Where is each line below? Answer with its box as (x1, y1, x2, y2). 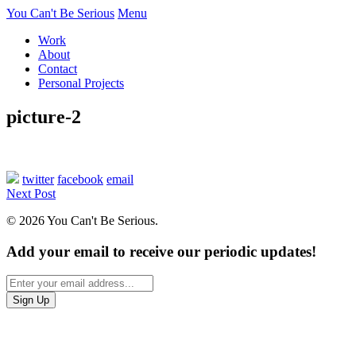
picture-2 (6, 106, 81, 127)
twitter (22, 172, 54, 186)
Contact (38, 62, 77, 75)
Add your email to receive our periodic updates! (6, 242, 316, 260)
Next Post (6, 186, 56, 200)
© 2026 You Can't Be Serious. (6, 213, 158, 227)
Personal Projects (38, 76, 124, 90)
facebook (57, 172, 103, 186)
